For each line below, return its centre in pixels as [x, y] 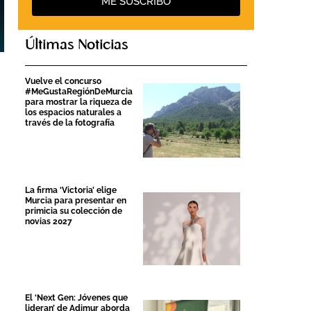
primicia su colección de [74, 211]
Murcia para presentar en [76, 200]
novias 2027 [49, 221]
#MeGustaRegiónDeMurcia [79, 92]
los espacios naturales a [73, 113]
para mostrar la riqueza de [78, 102]
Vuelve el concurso [63, 82]
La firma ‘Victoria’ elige [71, 190]
